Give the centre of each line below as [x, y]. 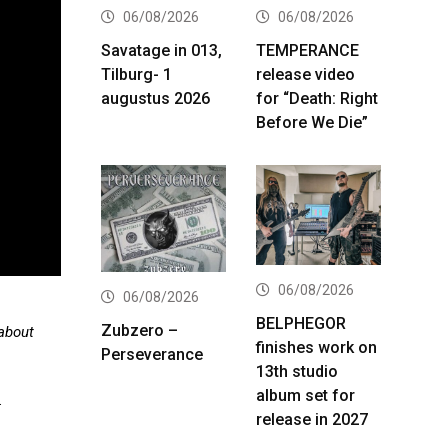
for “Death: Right [317, 98]
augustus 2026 [155, 98]
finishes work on [316, 347]
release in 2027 [312, 419]
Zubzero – [139, 330]
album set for [305, 395]
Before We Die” [312, 122]
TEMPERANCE [307, 50]
